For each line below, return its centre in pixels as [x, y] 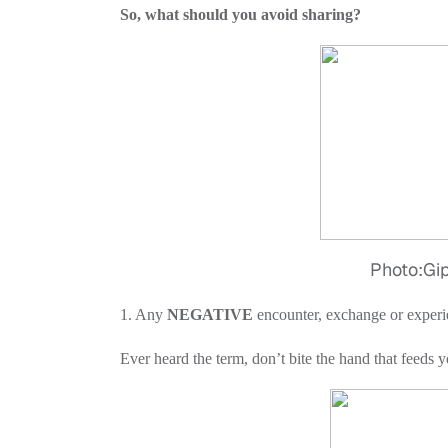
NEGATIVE [210, 315]
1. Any [143, 315]
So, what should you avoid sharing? [240, 15]
